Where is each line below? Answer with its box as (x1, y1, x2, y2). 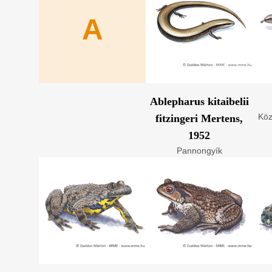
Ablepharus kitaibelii (149, 95, 249, 107)
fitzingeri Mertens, (155, 112, 243, 124)
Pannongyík (176, 146, 222, 155)
